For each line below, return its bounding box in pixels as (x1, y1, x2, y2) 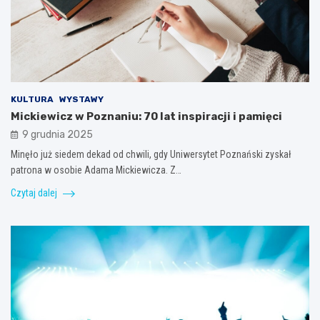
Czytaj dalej (11, 187, 59, 199)
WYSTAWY (59, 94, 104, 105)
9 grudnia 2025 (22, 129, 93, 141)
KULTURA (11, 94, 54, 105)
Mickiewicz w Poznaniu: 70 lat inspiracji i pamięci (11, 110, 282, 124)
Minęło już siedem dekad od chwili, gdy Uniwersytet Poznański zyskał (11, 149, 291, 161)
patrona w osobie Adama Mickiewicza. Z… (11, 164, 181, 176)
